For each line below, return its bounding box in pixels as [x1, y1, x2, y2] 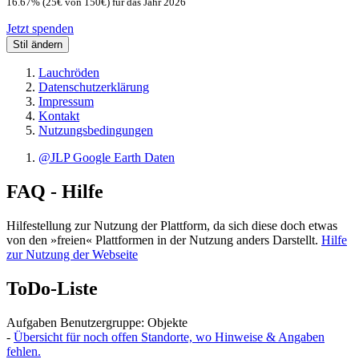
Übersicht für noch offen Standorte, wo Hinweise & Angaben [14, 329, 325, 344]
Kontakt [38, 109, 79, 123]
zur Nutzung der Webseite [6, 247, 138, 261]
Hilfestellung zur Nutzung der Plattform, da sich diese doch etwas [6, 218, 337, 232]
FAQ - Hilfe [6, 180, 103, 202]
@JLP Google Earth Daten [38, 151, 175, 165]
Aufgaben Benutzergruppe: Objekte [6, 315, 188, 329]
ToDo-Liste [6, 277, 98, 299]
